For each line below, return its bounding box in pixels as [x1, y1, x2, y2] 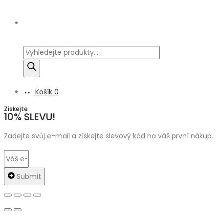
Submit [17, 172, 41, 182]
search [23, 62, 46, 72]
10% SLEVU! [4, 110, 55, 124]
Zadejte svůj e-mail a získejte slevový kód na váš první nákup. [4, 131, 213, 141]
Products [23, 47, 53, 57]
